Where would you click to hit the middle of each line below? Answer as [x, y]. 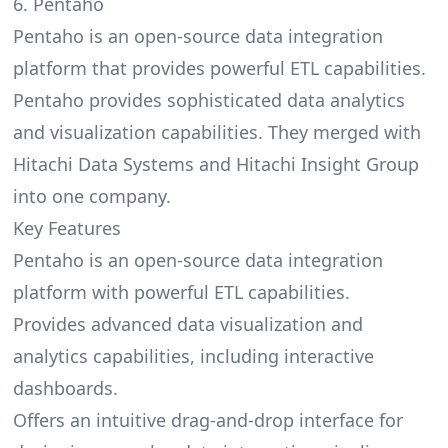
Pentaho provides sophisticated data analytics [208, 100]
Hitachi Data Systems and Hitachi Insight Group [215, 164]
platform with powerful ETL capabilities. [181, 292]
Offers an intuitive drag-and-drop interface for [207, 420]
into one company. [91, 196]
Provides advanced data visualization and [187, 324]
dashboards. [65, 388]
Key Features [66, 228]
